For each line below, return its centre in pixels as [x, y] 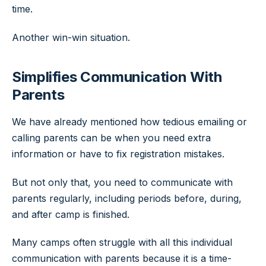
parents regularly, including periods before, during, [127, 198]
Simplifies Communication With [117, 77]
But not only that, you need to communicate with [122, 182]
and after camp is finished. [71, 214]
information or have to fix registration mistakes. [118, 153]
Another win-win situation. [71, 37]
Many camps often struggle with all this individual [122, 243]
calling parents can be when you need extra [111, 137]
